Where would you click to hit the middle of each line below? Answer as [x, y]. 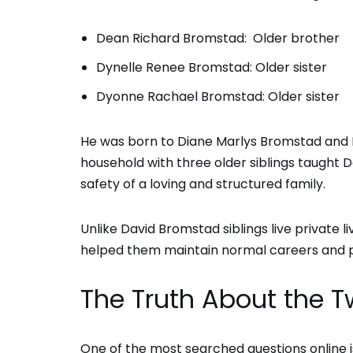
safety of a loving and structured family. [203, 184]
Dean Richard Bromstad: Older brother [218, 38]
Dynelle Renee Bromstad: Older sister [212, 67]
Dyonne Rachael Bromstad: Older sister [218, 96]
